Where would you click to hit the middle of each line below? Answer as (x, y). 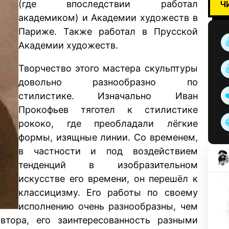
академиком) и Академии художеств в (108, 17)
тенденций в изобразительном (108, 165)
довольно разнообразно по (108, 82)
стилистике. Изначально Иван (108, 96)
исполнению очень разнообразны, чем (108, 206)
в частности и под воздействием (108, 151)
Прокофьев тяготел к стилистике (108, 109)
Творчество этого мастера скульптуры (108, 68)
